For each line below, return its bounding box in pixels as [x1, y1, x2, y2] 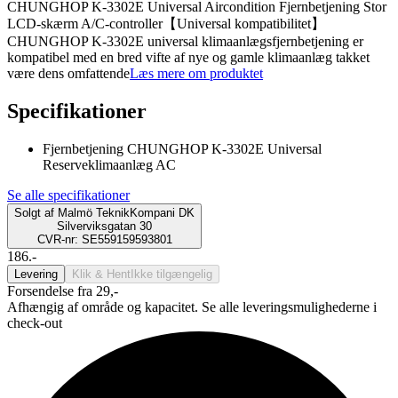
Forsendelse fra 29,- [7, 283, 118, 298]
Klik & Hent [72, 267, 131, 281]
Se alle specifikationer [7, 187, 130, 203]
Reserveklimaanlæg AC [43, 156, 176, 172]
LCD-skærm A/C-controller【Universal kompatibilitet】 [7, 16, 325, 32]
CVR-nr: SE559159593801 [36, 232, 172, 246]
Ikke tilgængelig [131, 267, 212, 281]
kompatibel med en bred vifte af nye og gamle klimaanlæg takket [7, 50, 370, 66]
